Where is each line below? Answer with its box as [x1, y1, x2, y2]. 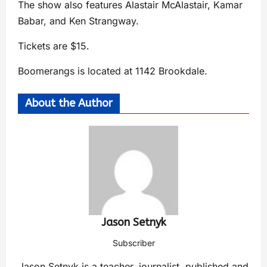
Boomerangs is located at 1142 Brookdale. [18, 65, 207, 77]
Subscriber [112, 238, 155, 249]
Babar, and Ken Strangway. [18, 15, 139, 27]
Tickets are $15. [18, 40, 89, 52]
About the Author [25, 97, 113, 110]
